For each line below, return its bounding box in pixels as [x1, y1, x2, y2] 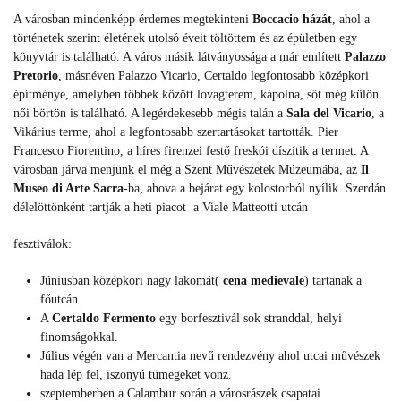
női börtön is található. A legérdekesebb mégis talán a [13, 107, 286, 121]
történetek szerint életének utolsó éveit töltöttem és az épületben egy [13, 31, 357, 46]
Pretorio [13, 69, 58, 83]
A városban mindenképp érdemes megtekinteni [13, 13, 252, 27]
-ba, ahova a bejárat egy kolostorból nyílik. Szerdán [124, 182, 386, 196]
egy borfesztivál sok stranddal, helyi [156, 311, 342, 326]
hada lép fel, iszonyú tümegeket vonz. [40, 368, 232, 382]
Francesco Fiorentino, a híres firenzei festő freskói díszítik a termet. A [13, 144, 368, 158]
